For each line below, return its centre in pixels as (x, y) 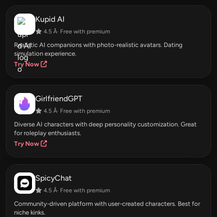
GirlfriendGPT (59, 99)
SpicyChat (54, 178)
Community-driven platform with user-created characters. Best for (107, 204)
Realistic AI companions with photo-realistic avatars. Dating (98, 45)
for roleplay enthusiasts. (48, 133)
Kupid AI (50, 19)
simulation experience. (45, 54)
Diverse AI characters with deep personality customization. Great (105, 124)
